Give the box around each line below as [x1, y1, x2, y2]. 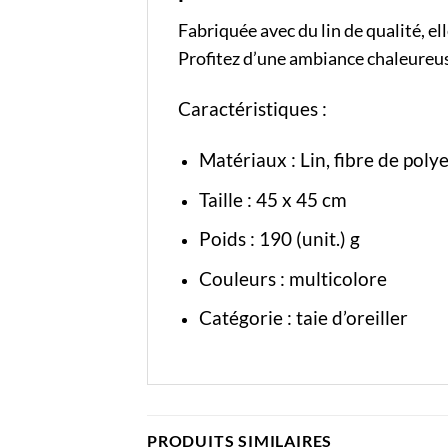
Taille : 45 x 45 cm [198, 187, 347, 211]
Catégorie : [198, 306, 296, 330]
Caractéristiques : [178, 97, 331, 121]
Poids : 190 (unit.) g [198, 227, 360, 251]
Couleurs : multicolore [198, 266, 387, 290]
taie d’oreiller [295, 306, 408, 330]
